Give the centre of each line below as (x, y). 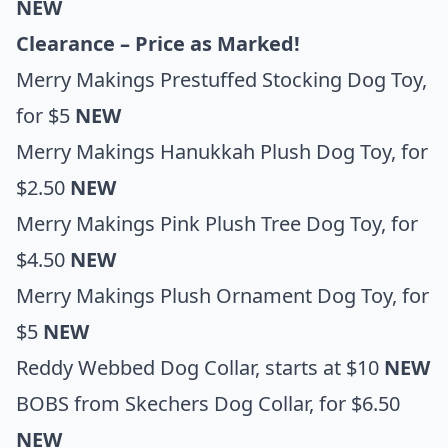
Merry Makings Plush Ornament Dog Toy (204, 295)
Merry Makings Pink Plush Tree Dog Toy (198, 223)
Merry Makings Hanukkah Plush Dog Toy (203, 151)
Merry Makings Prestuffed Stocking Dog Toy (219, 79)
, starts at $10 (319, 367)
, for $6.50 (354, 403)
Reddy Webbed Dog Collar (135, 367)
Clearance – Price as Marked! (158, 43)
